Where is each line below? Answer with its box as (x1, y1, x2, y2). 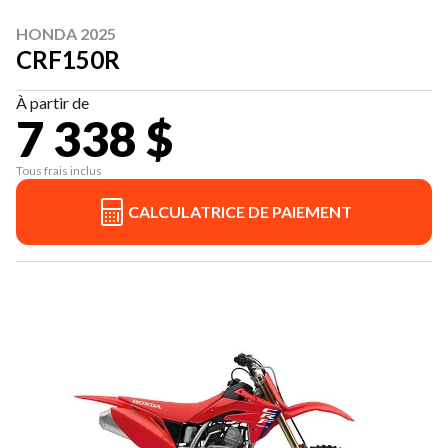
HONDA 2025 (16, 24, 116, 44)
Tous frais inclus (16, 163, 102, 179)
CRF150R (16, 45, 120, 75)
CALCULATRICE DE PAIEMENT (128, 202, 352, 222)
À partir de (16, 93, 89, 113)
